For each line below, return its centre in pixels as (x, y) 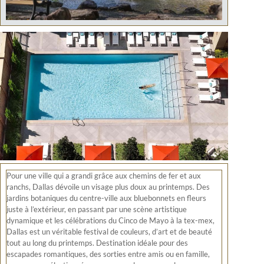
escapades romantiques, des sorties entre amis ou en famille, (108, 254)
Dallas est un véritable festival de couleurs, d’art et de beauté (109, 231)
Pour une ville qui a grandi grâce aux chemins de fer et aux (104, 175)
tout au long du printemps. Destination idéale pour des (97, 242)
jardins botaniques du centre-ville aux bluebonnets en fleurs (106, 198)
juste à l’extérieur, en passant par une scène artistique (97, 209)
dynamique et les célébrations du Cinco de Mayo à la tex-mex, (110, 220)
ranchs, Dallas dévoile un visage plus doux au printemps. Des (108, 187)
